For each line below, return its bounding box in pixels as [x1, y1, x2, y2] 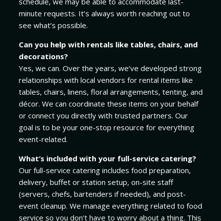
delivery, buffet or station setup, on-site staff [18, 177, 173, 187]
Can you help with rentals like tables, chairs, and [18, 39, 198, 50]
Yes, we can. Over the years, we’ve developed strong [18, 63, 202, 74]
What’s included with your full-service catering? [18, 153, 196, 164]
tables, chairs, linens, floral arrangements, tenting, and [18, 87, 203, 97]
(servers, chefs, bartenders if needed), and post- [18, 189, 186, 199]
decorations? [18, 51, 68, 62]
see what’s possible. [18, 20, 88, 31]
